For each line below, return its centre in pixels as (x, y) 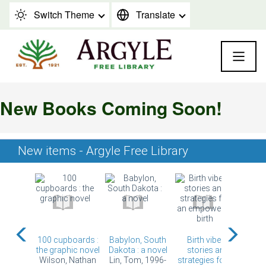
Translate (156, 15)
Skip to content (50, 15)
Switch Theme (64, 15)
